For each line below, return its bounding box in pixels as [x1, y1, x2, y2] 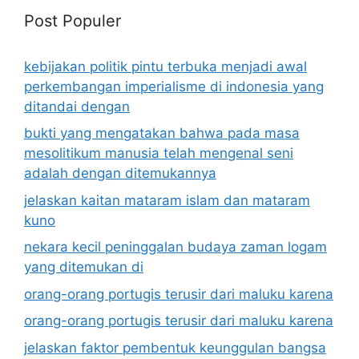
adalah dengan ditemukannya [24, 165, 216, 182]
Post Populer [24, 10, 121, 30]
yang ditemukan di [24, 259, 143, 276]
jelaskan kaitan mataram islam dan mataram [24, 192, 310, 208]
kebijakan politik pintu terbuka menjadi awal [24, 58, 307, 75]
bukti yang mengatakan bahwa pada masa [24, 125, 300, 142]
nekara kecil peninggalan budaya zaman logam [24, 239, 327, 256]
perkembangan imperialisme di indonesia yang [24, 78, 324, 95]
